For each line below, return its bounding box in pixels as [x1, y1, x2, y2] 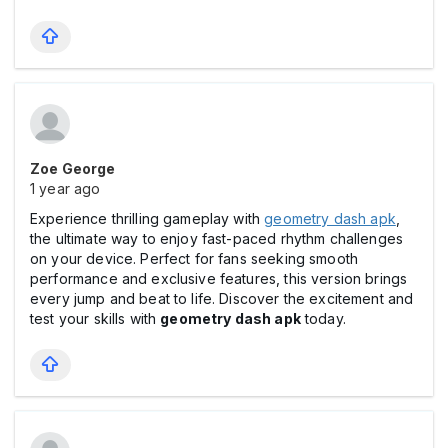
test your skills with [30, 309, 161, 327]
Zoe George [30, 159, 116, 177]
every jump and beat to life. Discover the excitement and [30, 289, 414, 307]
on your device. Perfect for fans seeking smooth [30, 249, 359, 267]
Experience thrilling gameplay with [30, 209, 265, 227]
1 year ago [30, 179, 101, 197]
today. [300, 309, 346, 327]
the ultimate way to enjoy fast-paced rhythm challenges [30, 229, 404, 247]
